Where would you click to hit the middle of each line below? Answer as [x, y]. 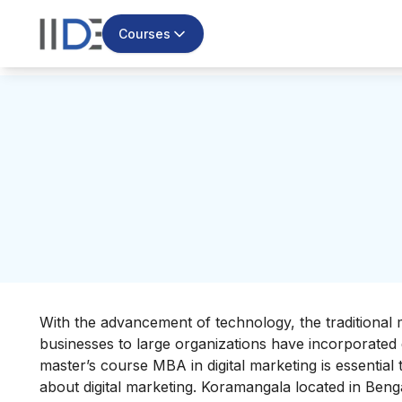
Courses [144, 33]
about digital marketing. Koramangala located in [202, 386]
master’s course [94, 365]
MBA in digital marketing [235, 365]
